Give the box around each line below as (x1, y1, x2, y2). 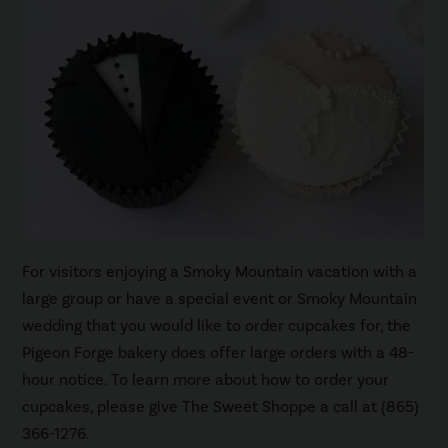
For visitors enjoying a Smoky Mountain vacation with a (22, 261, 418, 282)
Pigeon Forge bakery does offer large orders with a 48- (22, 342, 415, 363)
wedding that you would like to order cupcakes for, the (22, 315, 412, 336)
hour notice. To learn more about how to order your (22, 369, 390, 390)
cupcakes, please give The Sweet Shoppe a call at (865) (22, 396, 420, 417)
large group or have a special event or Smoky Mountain (22, 288, 418, 309)
